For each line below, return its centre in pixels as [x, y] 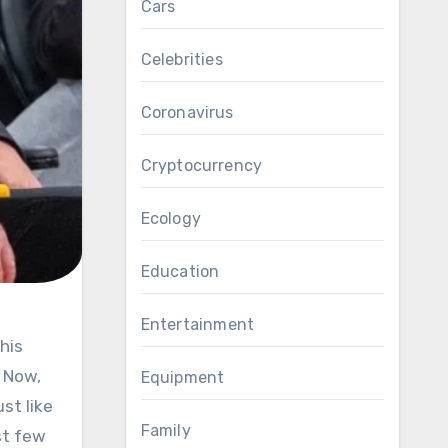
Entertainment [197, 324]
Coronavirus [187, 112]
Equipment [182, 377]
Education [180, 271]
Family [165, 430]
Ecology [170, 218]
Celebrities [181, 59]
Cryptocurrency [201, 165]
